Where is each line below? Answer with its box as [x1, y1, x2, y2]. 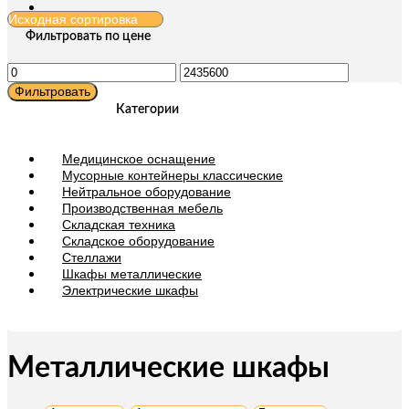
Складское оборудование [62, 234, 215, 248]
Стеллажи [62, 250, 121, 265]
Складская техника [62, 217, 175, 232]
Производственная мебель [62, 201, 223, 215]
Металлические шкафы [7, 353, 330, 383]
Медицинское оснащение [62, 152, 215, 166]
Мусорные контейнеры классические [62, 168, 283, 183]
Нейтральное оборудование [62, 184, 231, 199]
